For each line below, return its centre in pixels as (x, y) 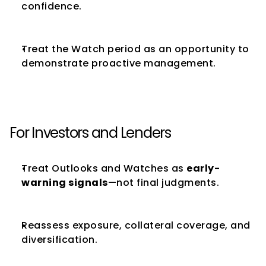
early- (203, 168)
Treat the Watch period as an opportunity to (135, 49)
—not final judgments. (163, 183)
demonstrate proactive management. (119, 63)
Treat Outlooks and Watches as (104, 168)
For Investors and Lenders (90, 133)
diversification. (59, 240)
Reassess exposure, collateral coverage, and (136, 225)
